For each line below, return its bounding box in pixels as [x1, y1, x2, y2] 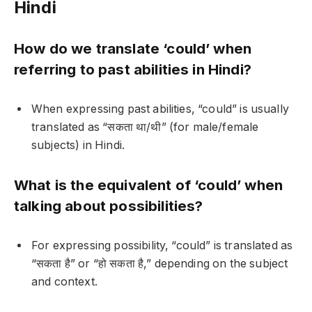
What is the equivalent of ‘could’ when [14, 175, 283, 194]
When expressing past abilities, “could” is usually [31, 102, 289, 116]
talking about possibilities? [14, 196, 203, 214]
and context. [31, 274, 97, 288]
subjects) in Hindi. [31, 139, 125, 153]
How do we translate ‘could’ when [14, 40, 252, 58]
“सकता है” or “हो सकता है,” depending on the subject [31, 256, 288, 270]
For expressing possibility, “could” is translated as [31, 238, 293, 252]
